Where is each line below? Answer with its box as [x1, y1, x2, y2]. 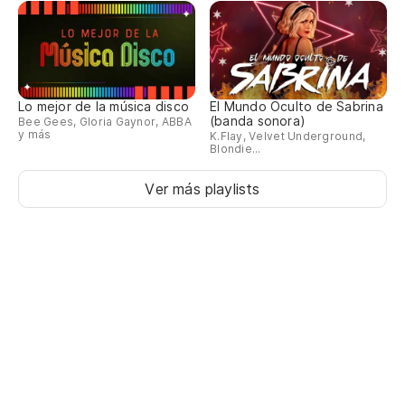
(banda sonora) [210, 113, 306, 129]
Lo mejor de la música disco [18, 99, 189, 115]
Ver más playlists [145, 180, 260, 199]
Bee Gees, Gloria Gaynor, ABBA [18, 115, 192, 129]
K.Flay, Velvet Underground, [210, 129, 366, 144]
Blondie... [210, 142, 261, 156]
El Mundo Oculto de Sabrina [210, 99, 383, 115]
